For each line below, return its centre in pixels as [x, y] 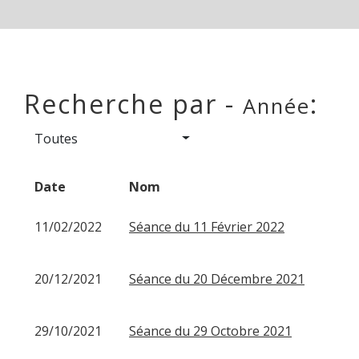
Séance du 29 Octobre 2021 [210, 331]
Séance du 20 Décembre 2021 [217, 278]
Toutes [56, 138]
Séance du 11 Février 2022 [207, 226]
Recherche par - [133, 103]
